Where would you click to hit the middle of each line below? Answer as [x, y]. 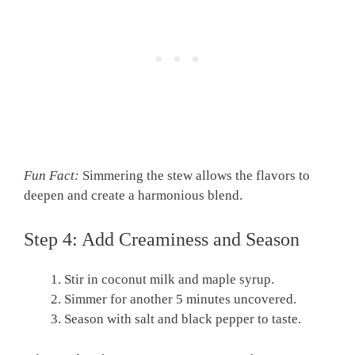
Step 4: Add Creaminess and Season [162, 240]
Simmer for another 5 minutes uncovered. [180, 300]
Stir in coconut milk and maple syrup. [169, 280]
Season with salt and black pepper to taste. [183, 319]
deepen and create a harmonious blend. [133, 195]
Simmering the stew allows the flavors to [195, 175]
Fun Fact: [52, 175]
